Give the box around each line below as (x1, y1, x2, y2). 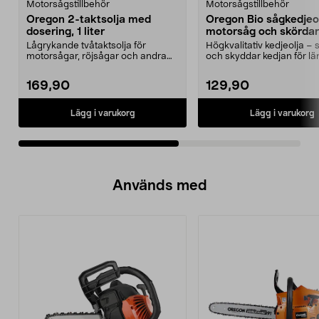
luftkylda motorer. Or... (26, 63, 122, 72)
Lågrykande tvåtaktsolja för (26, 41, 146, 51)
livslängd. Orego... (206, 63, 284, 72)
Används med (112, 179, 207, 193)
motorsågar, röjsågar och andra (26, 52, 167, 61)
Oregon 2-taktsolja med (26, 14, 151, 25)
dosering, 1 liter (26, 26, 105, 37)
